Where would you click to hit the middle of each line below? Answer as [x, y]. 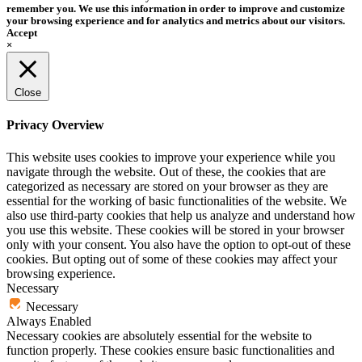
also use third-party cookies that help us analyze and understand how [181, 215]
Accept [22, 34]
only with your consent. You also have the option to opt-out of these [179, 244]
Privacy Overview [55, 125]
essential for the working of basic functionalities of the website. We [177, 200]
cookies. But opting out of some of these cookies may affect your [172, 259]
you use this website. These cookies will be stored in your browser [175, 229]
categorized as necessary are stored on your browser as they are [167, 186]
